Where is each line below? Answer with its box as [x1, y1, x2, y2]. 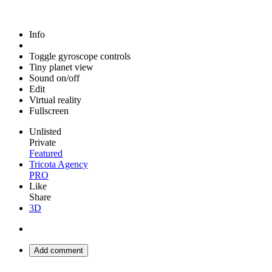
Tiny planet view [29, 62, 93, 72]
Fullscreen [29, 106, 69, 116]
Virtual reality [29, 95, 81, 105]
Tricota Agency [29, 159, 88, 169]
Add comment [34, 246, 83, 255]
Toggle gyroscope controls [29, 51, 131, 61]
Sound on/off [29, 73, 80, 83]
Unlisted [29, 126, 61, 137]
